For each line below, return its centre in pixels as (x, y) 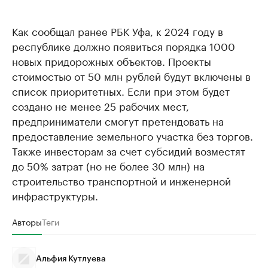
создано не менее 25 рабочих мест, (100, 106)
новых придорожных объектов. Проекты (112, 61)
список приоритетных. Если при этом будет (121, 91)
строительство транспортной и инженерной (121, 180)
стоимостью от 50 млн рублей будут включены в (131, 76)
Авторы (27, 222)
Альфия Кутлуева (71, 259)
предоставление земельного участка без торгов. (133, 135)
